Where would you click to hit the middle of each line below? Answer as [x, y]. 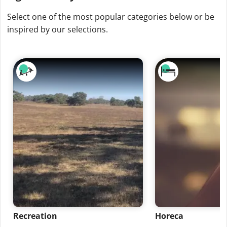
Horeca [169, 216]
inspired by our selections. [58, 30]
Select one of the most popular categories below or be [111, 17]
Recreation [35, 216]
